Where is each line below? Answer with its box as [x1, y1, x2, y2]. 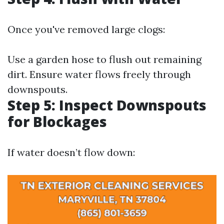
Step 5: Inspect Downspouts [7, 95, 206, 114]
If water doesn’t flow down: [7, 146, 135, 158]
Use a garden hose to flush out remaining [7, 53, 201, 65]
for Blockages [7, 112, 107, 131]
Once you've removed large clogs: [7, 23, 165, 35]
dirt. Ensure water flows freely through [7, 68, 191, 80]
